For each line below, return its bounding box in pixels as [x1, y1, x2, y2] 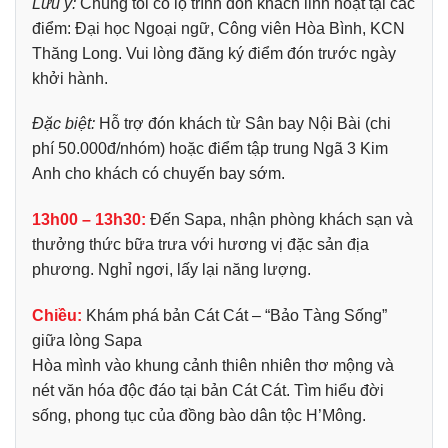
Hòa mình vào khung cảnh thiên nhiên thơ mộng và [32, 356, 394, 374]
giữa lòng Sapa [32, 331, 142, 349]
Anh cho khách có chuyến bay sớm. [32, 165, 285, 183]
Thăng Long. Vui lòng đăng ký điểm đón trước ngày [32, 44, 396, 62]
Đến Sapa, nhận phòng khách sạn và [146, 211, 413, 229]
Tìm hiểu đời [294, 381, 384, 399]
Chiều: [32, 306, 82, 324]
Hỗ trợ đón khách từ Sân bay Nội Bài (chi [95, 115, 391, 133]
